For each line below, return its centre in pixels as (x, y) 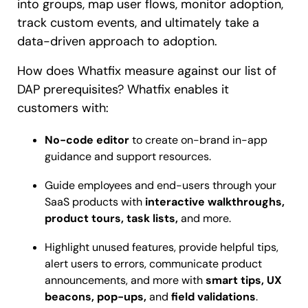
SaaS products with (95, 201)
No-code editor (87, 140)
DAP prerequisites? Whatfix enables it (123, 89)
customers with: (63, 108)
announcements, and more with (125, 280)
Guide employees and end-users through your (161, 185)
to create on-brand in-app (198, 140)
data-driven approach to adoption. (117, 41)
